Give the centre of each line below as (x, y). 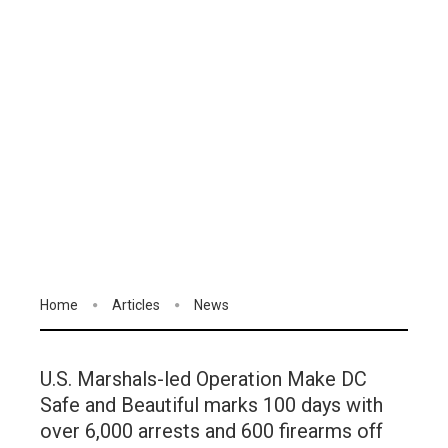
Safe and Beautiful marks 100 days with (211, 405)
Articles (136, 305)
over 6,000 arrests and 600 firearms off (211, 431)
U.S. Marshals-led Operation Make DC (203, 379)
